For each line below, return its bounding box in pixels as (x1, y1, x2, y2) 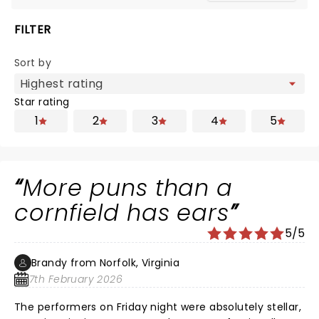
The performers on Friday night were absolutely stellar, (14, 300, 302, 314)
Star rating (14, 95, 70, 109)
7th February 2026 (29, 272, 123, 286)
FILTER (14, 21, 51, 38)
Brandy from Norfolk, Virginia (31, 256, 180, 270)
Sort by (14, 56, 51, 70)
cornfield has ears (14, 197, 230, 229)
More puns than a (22, 172, 234, 204)
